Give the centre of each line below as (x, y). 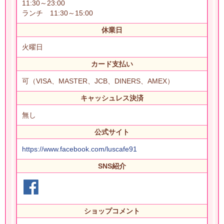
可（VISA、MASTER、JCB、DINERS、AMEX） (98, 81)
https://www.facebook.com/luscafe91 (79, 149)
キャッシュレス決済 (112, 98)
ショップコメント (112, 211)
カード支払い (112, 64)
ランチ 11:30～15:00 (57, 13)
